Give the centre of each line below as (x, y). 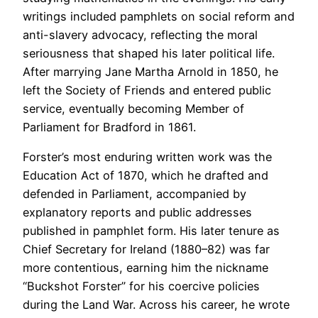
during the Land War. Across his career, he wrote (156, 304)
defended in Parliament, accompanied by (135, 193)
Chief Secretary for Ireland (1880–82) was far (146, 249)
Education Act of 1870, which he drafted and (146, 175)
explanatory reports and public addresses (137, 212)
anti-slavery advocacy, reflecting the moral (140, 34)
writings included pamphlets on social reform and (159, 16)
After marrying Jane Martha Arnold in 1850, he (150, 71)
